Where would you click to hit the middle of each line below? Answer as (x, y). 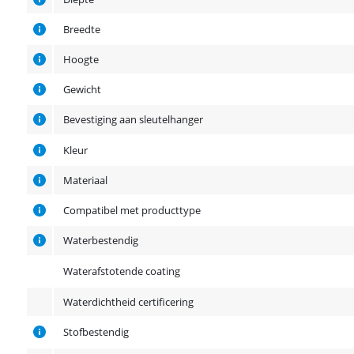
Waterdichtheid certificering (128, 301)
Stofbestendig (96, 331)
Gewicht (82, 89)
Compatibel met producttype (132, 210)
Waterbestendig (101, 240)
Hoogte (81, 59)
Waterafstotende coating (122, 271)
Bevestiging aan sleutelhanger (133, 119)
